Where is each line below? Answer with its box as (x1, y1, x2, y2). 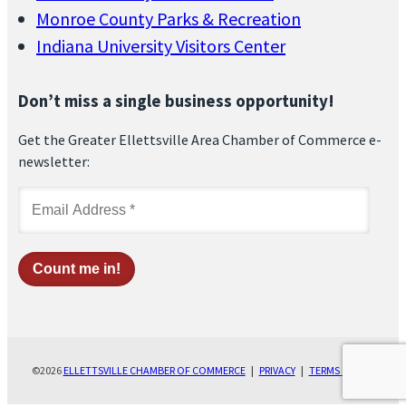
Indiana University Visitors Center (36, 34, 285, 58)
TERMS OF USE (308, 362, 375, 377)
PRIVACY (258, 362, 295, 377)
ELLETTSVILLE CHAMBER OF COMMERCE (63, 362, 246, 377)
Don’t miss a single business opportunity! (18, 90, 334, 111)
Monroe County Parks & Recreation (36, 7, 301, 31)
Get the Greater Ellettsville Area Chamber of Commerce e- (18, 130, 382, 149)
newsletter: (18, 151, 90, 170)
